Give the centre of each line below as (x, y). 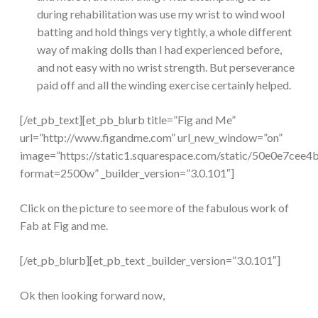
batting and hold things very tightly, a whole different (164, 31)
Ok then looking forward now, (92, 295)
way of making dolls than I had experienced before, (159, 49)
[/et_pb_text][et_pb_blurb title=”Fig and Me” (128, 119)
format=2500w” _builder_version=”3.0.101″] (127, 172)
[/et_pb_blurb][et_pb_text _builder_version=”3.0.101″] (150, 260)
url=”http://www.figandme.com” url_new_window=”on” (151, 137)
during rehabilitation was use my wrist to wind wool (161, 13)
